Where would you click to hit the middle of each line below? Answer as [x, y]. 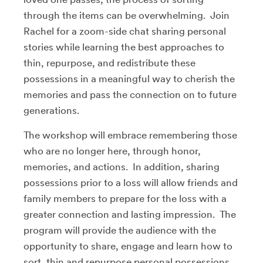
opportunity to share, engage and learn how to [128, 246]
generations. [54, 110]
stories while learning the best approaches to [124, 47]
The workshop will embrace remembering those [130, 135]
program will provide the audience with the [120, 230]
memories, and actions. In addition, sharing [122, 166]
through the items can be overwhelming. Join [127, 15]
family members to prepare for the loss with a [125, 198]
